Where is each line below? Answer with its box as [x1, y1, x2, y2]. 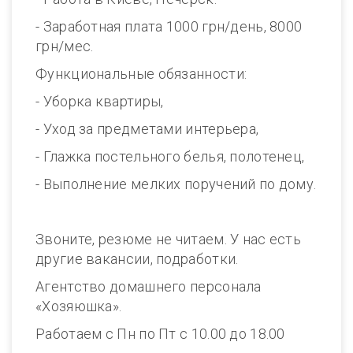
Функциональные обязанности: [35, 65, 247, 82]
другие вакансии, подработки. [35, 251, 239, 267]
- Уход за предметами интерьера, [35, 121, 259, 137]
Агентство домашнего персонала [35, 278, 262, 295]
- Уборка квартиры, [35, 93, 164, 110]
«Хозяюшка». [35, 298, 122, 314]
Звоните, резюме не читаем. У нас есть [35, 231, 302, 247]
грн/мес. [35, 38, 94, 54]
